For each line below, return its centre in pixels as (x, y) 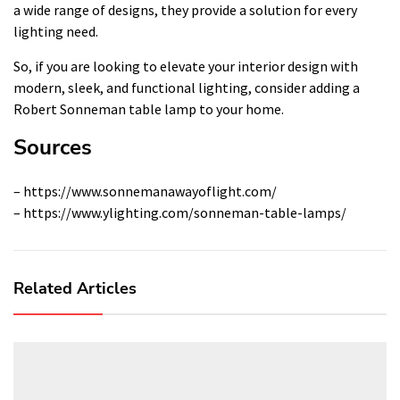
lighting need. (56, 31)
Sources (53, 147)
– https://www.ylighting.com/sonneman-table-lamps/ (180, 212)
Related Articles (75, 288)
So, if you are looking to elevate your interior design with (186, 66)
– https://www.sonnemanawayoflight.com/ (145, 191)
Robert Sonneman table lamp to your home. (149, 108)
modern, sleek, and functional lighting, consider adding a (187, 87)
